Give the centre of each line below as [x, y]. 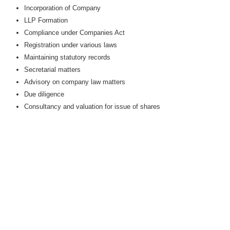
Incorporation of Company [62, 8]
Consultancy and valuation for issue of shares [92, 107]
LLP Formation [46, 20]
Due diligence [44, 94]
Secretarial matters [52, 70]
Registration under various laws [70, 45]
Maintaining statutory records [67, 57]
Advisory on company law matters [74, 82]
